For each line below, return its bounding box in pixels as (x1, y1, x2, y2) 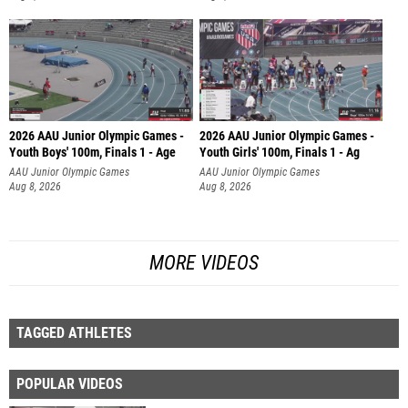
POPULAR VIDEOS (16, 374, 123, 393)
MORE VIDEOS (149, 250, 259, 274)
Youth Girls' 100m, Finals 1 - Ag (199, 145, 360, 161)
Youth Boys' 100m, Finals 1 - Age (9, 145, 176, 161)
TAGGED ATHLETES (16, 323, 132, 342)
